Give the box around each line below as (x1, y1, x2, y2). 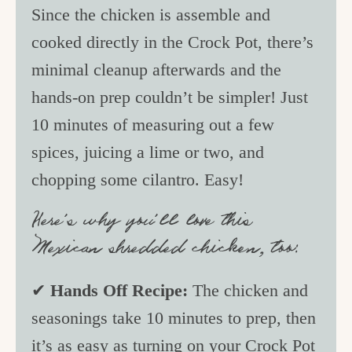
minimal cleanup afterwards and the (31, 59, 282, 79)
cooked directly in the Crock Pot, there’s (31, 31, 314, 52)
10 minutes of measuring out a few (31, 114, 275, 134)
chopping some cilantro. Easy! (31, 169, 249, 189)
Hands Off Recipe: (50, 280, 193, 300)
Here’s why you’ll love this (31, 209, 253, 233)
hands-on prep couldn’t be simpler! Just (31, 86, 309, 107)
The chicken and (192, 280, 309, 300)
